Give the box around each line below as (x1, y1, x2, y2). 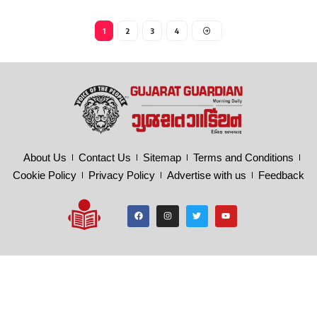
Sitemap (142, 151, 181, 163)
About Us (23, 151, 67, 163)
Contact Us (78, 151, 131, 163)
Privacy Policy (88, 168, 155, 181)
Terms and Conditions (192, 151, 294, 163)
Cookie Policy (13, 168, 76, 181)
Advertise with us (167, 168, 246, 181)
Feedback (258, 168, 304, 181)
